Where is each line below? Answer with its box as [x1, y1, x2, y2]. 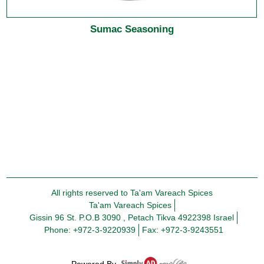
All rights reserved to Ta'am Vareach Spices [51, 187, 213, 197]
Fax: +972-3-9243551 [141, 225, 223, 235]
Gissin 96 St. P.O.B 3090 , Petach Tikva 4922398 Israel [29, 212, 234, 222]
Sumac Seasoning [90, 24, 174, 35]
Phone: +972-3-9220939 [44, 225, 136, 235]
